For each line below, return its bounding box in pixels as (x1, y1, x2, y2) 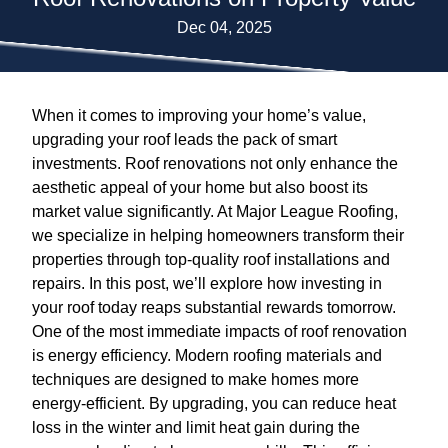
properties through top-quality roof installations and (32, 250, 390, 268)
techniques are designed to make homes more (32, 370, 359, 388)
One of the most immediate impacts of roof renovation (32, 322, 407, 340)
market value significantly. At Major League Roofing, (32, 202, 398, 220)
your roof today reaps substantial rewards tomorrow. (32, 298, 396, 316)
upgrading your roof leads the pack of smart (32, 130, 337, 148)
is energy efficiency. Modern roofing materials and (32, 346, 382, 364)
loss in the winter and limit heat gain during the (32, 418, 360, 436)
